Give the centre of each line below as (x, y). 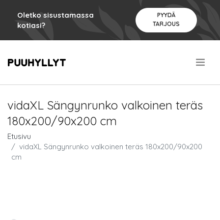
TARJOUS (166, 24)
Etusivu (19, 136)
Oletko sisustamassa (55, 15)
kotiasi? (31, 25)
